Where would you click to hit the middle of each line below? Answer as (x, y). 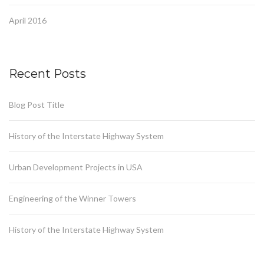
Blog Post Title (37, 105)
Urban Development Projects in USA (76, 167)
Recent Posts (47, 74)
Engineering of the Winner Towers (72, 199)
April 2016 (28, 21)
